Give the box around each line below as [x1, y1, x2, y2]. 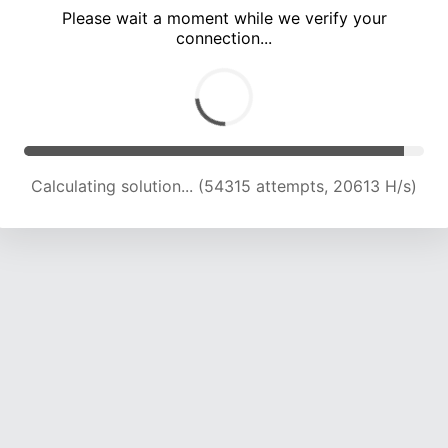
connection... [176, 28, 272, 49]
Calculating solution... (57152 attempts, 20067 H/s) [30, 176, 418, 197]
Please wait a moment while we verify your [61, 8, 387, 29]
